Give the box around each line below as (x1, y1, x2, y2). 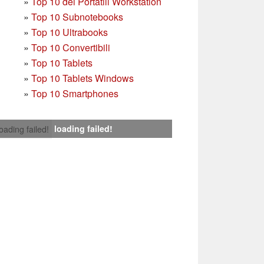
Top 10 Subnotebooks (31, 9, 123, 24)
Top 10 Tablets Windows (31, 71, 134, 85)
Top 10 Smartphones (31, 86, 118, 100)
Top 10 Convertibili (31, 40, 110, 54)
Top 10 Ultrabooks (31, 25, 108, 39)
